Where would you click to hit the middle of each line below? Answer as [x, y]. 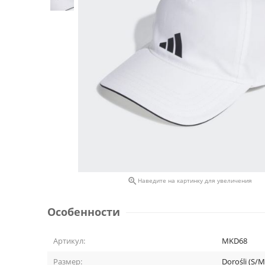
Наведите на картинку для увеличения [195, 180]
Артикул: [69, 241]
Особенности [84, 212]
